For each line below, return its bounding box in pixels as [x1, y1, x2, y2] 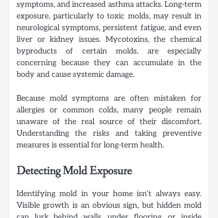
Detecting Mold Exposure [17, 163, 132, 179]
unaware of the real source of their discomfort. [17, 116, 201, 127]
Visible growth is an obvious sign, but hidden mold [17, 200, 201, 210]
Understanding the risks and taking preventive [17, 128, 201, 138]
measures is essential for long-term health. [17, 140, 164, 150]
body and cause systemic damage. [17, 70, 134, 80]
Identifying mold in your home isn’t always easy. [17, 188, 201, 199]
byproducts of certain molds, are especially [17, 46, 201, 56]
